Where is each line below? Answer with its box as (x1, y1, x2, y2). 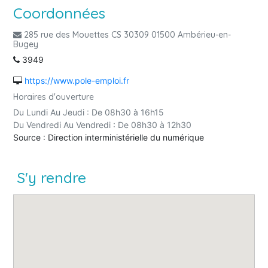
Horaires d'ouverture (13, 91, 94, 102)
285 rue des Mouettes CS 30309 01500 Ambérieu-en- (22, 29, 231, 40)
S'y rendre (17, 167, 86, 187)
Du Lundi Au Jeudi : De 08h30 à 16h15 (13, 106, 164, 117)
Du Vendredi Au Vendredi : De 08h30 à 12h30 (13, 119, 191, 130)
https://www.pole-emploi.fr (25, 75, 129, 86)
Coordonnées (13, 4, 105, 22)
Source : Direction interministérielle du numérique (13, 132, 204, 142)
